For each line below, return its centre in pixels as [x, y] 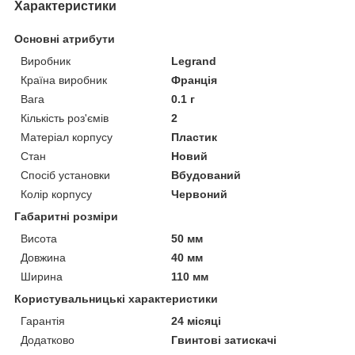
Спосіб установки [65, 175]
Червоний [200, 194]
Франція [195, 80]
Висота [39, 238]
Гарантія [43, 321]
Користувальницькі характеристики [116, 298]
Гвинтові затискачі [224, 340]
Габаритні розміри [66, 216]
